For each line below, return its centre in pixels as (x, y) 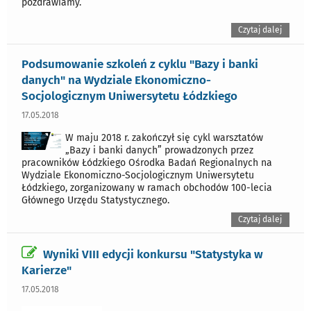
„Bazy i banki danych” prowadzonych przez (159, 151)
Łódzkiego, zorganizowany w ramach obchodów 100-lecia (147, 188)
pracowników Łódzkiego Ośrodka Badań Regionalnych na (147, 163)
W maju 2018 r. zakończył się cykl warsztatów (164, 138)
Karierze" (47, 270)
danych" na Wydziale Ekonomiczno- (116, 80)
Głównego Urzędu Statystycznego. (95, 201)
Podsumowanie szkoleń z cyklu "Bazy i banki (140, 64)
